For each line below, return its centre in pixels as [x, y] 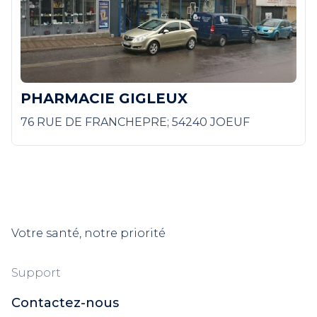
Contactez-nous [65, 303]
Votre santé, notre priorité [88, 233]
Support [36, 273]
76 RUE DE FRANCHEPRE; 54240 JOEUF [135, 122]
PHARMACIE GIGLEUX [104, 98]
